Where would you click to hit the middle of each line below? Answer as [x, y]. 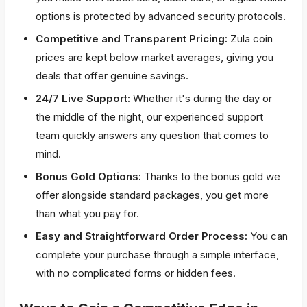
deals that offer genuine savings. [112, 76]
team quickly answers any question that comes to [152, 135]
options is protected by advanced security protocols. [161, 16]
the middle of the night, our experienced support [149, 117]
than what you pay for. [87, 213]
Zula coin [250, 39]
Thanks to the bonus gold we [211, 176]
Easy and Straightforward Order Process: [142, 236]
